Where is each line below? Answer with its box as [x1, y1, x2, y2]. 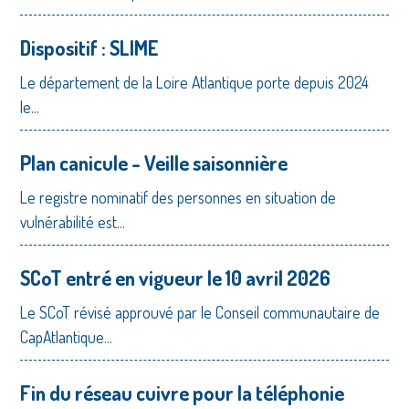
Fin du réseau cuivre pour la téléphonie [20, 379, 345, 405]
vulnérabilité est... [20, 211, 126, 232]
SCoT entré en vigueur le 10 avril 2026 [20, 264, 335, 290]
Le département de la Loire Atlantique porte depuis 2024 [20, 71, 370, 92]
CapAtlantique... [20, 326, 113, 347]
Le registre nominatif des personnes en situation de [20, 186, 337, 207]
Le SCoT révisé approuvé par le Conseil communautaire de [20, 301, 381, 322]
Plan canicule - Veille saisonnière [20, 149, 288, 175]
